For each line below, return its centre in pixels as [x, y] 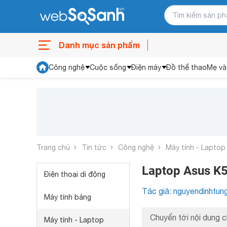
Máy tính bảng [68, 197]
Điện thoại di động [75, 174]
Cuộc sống [108, 67]
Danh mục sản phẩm [99, 45]
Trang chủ [53, 147]
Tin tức [94, 147]
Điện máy [146, 67]
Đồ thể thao [186, 67]
